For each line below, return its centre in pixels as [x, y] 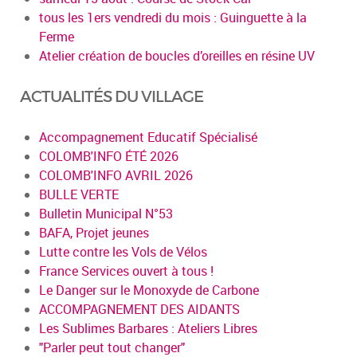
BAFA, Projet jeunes [94, 232]
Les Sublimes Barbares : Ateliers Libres [148, 328]
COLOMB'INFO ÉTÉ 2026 [109, 156]
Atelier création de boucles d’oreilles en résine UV [177, 55]
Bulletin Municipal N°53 [106, 213]
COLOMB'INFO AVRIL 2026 [116, 175]
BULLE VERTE [79, 194]
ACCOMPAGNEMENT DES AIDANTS [139, 309]
